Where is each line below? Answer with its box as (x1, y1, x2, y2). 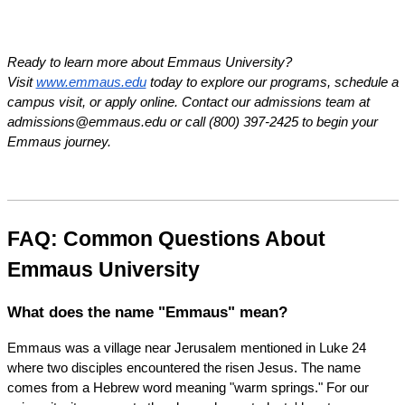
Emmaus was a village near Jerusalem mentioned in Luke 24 (6, 341, 366, 356)
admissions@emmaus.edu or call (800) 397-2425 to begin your (6, 114, 378, 129)
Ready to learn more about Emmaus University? (6, 54, 292, 70)
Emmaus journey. (6, 134, 111, 149)
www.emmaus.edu (35, 74, 146, 89)
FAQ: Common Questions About (6, 226, 325, 250)
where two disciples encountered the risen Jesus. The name (6, 361, 361, 376)
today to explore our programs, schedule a (146, 74, 399, 89)
